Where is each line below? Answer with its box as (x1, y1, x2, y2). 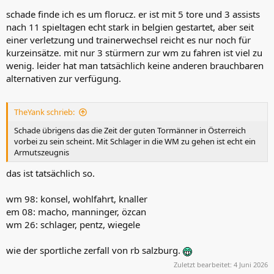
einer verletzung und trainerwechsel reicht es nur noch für (6, 33, 251, 46)
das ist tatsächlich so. (6, 166, 95, 179)
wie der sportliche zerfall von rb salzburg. (6, 243, 183, 256)
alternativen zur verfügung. (6, 72, 121, 84)
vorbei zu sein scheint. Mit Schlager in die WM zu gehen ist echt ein (14, 136, 256, 147)
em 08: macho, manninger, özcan (6, 205, 146, 218)
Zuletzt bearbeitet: (174, 260, 234, 270)
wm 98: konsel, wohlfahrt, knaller (6, 192, 147, 205)
